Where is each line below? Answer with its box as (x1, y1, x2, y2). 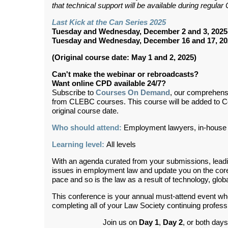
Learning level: (52, 140, 106, 149)
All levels (106, 140, 136, 149)
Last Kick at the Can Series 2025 (52, 18, 166, 27)
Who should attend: (52, 124, 122, 132)
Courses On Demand (96, 89, 170, 97)
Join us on (103, 218, 139, 227)
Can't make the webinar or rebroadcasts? (52, 70, 198, 79)
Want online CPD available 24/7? (52, 79, 166, 88)
